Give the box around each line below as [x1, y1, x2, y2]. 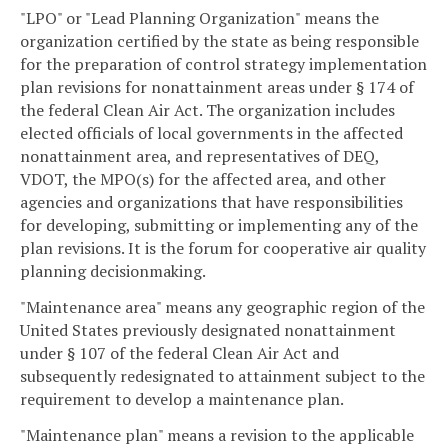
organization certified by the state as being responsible [20, 30, 419, 53]
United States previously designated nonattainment [20, 319, 396, 342]
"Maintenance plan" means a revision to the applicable [20, 423, 414, 446]
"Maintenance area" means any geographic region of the [20, 296, 425, 319]
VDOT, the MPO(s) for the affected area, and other [20, 168, 386, 191]
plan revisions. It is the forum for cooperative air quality [20, 237, 426, 260]
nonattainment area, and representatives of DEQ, [20, 145, 379, 168]
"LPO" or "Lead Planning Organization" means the [20, 7, 379, 30]
